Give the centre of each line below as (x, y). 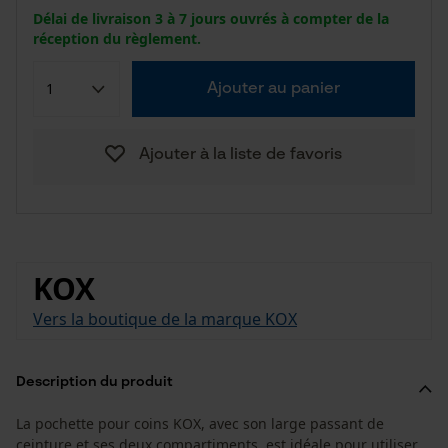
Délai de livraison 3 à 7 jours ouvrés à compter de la (211, 18)
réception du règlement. (117, 38)
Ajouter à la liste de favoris (240, 155)
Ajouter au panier (273, 89)
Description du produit (94, 382)
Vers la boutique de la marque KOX (165, 319)
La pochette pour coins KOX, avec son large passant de (200, 423)
